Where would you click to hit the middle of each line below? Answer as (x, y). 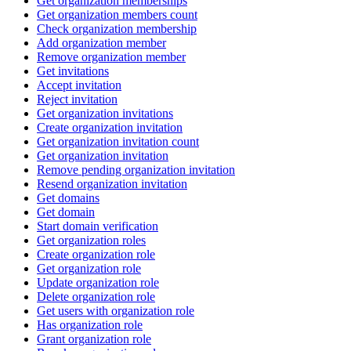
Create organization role (96, 254)
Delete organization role (96, 297)
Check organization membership (117, 29)
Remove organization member (111, 57)
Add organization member (101, 43)
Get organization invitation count (118, 141)
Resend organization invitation (112, 184)
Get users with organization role (116, 311)
